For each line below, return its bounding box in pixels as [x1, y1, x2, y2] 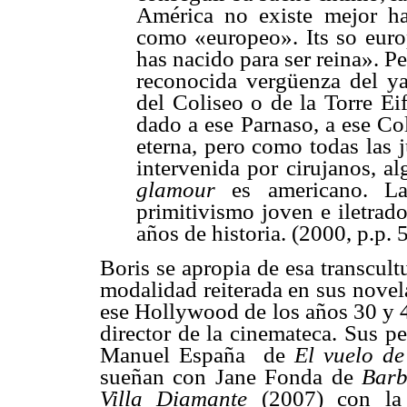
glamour [136, 177, 215, 203]
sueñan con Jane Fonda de [100, 363, 362, 389]
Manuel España [100, 342, 246, 367]
